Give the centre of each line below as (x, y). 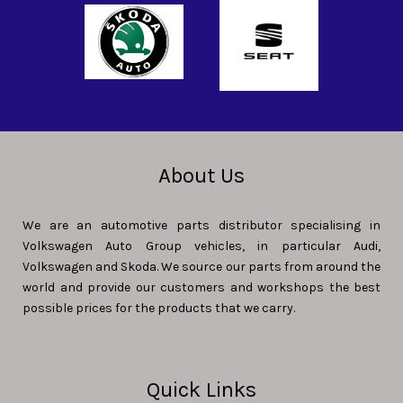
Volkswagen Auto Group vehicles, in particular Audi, (201, 246)
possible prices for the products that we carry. (159, 309)
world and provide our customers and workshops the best (201, 288)
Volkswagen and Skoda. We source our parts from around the (201, 267)
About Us (201, 176)
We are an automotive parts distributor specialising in (201, 226)
